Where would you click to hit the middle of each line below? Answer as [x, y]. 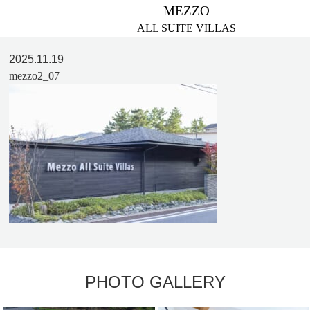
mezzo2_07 [35, 76]
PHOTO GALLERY [155, 282]
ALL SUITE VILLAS [186, 28]
